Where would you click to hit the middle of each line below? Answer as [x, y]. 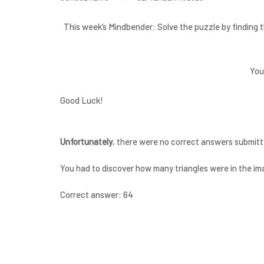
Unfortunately [86, 141]
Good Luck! [82, 100]
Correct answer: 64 [97, 194]
